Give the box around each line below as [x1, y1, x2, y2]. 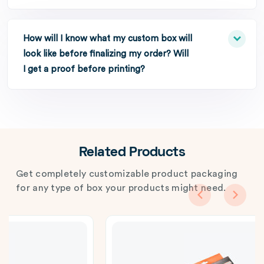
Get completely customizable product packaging [16, 169, 238, 179]
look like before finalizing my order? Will [23, 49, 189, 58]
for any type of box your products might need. [16, 183, 226, 193]
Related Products [78, 147, 186, 159]
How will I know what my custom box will [23, 34, 192, 43]
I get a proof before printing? [23, 65, 145, 74]
